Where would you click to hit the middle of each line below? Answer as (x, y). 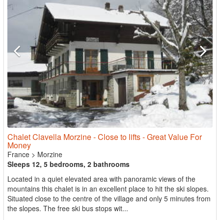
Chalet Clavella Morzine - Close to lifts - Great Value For (105, 137)
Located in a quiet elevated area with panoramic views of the (101, 179)
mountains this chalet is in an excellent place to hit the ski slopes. (108, 189)
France (18, 154)
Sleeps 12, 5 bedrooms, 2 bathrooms (69, 164)
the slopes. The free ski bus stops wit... (68, 208)
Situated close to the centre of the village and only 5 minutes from (109, 198)
